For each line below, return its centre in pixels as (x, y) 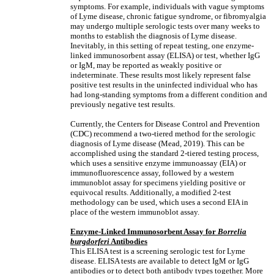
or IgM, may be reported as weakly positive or (146, 65)
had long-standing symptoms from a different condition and (169, 94)
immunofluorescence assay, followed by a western (152, 173)
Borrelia (232, 231)
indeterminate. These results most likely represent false (161, 75)
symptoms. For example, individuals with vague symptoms (167, 6)
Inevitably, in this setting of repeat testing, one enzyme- (162, 46)
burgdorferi (90, 241)
